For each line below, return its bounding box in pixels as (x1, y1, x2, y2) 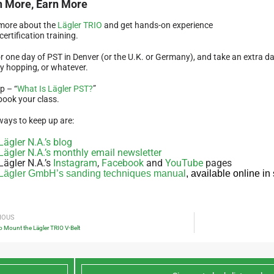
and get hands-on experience (102, 20, 213, 31)
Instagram (53, 157, 98, 169)
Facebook (102, 157, 144, 169)
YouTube (165, 157, 204, 169)
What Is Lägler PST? (17, 84, 94, 94)
